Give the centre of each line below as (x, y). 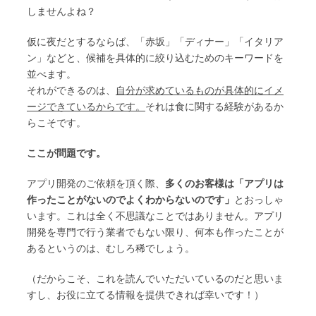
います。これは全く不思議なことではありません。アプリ (155, 216)
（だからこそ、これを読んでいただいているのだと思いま (155, 279)
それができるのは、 (71, 91)
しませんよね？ (61, 12)
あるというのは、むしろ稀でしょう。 (111, 249)
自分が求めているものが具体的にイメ (200, 91)
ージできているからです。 (86, 107)
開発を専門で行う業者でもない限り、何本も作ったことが (155, 232)
